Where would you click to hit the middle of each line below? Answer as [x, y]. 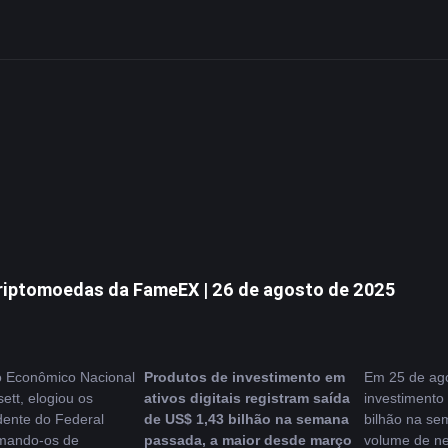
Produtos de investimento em [245, 377]
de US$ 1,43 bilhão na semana [247, 419]
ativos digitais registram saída [247, 398]
